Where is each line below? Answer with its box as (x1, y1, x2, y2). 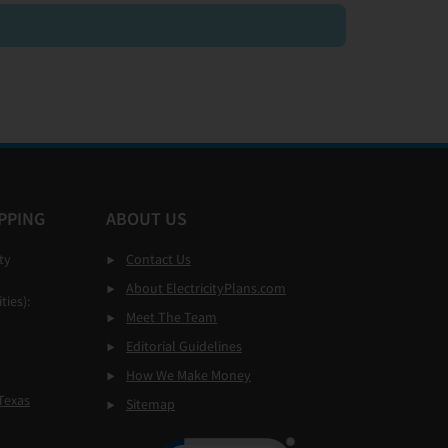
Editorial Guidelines (126, 337, 242, 355)
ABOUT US (106, 207, 187, 230)
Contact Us (126, 250, 191, 268)
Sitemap (126, 395, 175, 413)
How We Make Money (126, 366, 251, 384)
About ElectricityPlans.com (126, 279, 286, 297)
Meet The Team (126, 308, 217, 326)
